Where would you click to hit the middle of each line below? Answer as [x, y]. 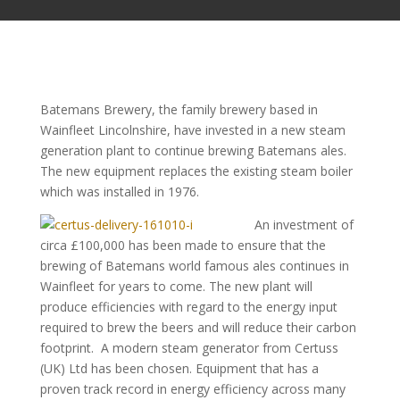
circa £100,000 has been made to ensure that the [183, 245]
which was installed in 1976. [119, 192]
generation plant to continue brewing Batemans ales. [193, 150]
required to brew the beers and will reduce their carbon [198, 327]
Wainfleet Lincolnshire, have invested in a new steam [192, 130]
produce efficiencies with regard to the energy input [188, 307]
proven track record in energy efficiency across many [192, 389]
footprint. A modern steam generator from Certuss [189, 348]
